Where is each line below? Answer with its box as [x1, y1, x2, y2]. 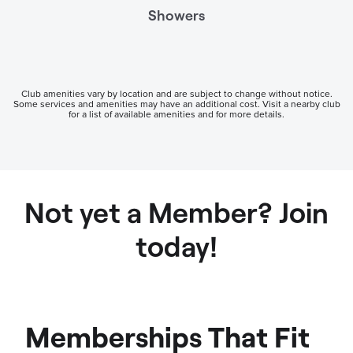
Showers [148, 6, 205, 24]
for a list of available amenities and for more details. [69, 109, 284, 121]
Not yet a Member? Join [24, 195, 329, 229]
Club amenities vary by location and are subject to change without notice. [20, 88, 333, 100]
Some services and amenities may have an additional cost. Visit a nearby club [13, 98, 340, 110]
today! [136, 229, 217, 263]
